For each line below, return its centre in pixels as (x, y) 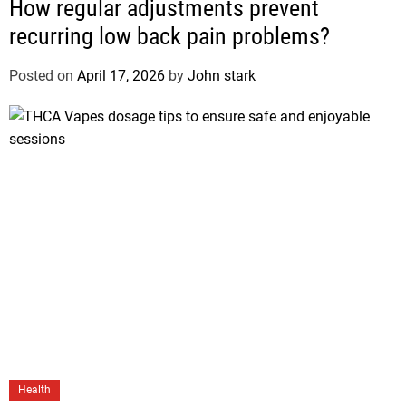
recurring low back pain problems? (169, 37)
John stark (222, 76)
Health (34, 390)
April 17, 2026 (121, 76)
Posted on (43, 76)
